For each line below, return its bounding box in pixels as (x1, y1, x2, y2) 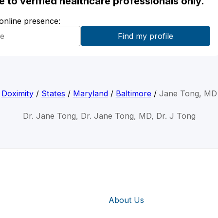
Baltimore (115, 89, 151, 99)
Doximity (1, 89, 34, 99)
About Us (109, 195, 144, 205)
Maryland (73, 89, 108, 99)
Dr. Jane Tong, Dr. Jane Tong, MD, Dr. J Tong (22, 111, 196, 121)
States (41, 89, 65, 99)
